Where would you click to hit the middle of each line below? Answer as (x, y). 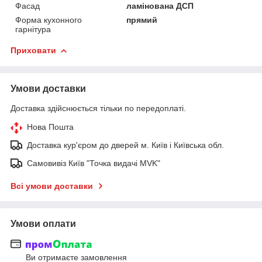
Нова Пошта (50, 127)
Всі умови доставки (52, 186)
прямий (142, 20)
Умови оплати (43, 223)
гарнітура (33, 29)
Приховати (33, 50)
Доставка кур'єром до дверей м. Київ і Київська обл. (125, 145)
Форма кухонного (49, 20)
